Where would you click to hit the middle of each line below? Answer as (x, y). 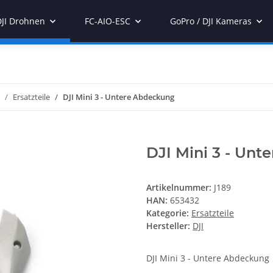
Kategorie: (169, 213)
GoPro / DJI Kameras (211, 21)
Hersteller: (168, 226)
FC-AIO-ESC (108, 21)
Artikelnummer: (180, 188)
